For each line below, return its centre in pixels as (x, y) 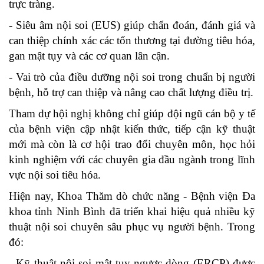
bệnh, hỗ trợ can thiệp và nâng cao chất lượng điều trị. (131, 93)
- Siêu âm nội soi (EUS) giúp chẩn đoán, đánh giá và (132, 25)
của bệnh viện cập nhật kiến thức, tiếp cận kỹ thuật (132, 129)
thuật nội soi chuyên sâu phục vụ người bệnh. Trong (132, 227)
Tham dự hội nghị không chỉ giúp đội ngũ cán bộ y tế (132, 114)
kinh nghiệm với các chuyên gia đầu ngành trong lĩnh (132, 160)
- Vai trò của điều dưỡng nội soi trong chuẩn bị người (132, 77)
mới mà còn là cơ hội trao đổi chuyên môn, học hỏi (132, 144)
